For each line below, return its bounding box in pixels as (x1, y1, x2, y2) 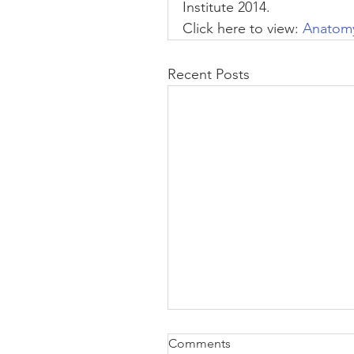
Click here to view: (183, 20, 299, 37)
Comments (168, 335, 231, 351)
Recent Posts (168, 66, 250, 83)
